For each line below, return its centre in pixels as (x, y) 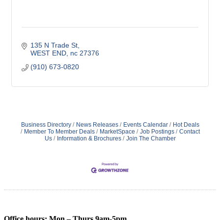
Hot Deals (186, 125)
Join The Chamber (151, 139)
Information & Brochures (89, 139)
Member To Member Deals (59, 132)
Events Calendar (145, 125)
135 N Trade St (54, 45)
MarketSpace (117, 132)
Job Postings (157, 132)
